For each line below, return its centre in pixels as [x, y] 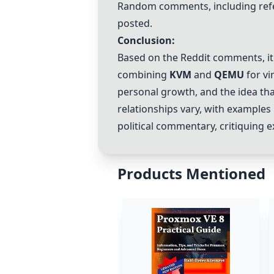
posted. [135, 23]
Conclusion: [146, 40]
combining [143, 75]
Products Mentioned [191, 173]
